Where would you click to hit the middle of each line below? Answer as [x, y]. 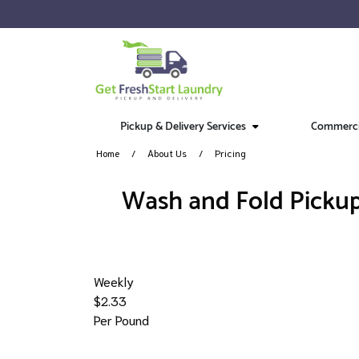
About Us [167, 153]
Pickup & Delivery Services [183, 127]
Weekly [114, 281]
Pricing [230, 153]
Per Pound [121, 319]
